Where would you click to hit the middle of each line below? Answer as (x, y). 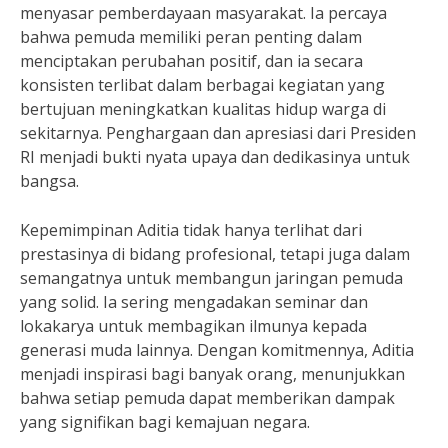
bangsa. (49, 181)
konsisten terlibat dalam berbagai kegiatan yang (202, 85)
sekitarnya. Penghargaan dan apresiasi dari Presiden (218, 133)
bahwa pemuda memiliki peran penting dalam (191, 37)
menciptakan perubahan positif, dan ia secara (191, 61)
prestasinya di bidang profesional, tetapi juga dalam (215, 254)
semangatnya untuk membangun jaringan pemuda (211, 278)
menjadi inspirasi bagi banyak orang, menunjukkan (212, 374)
